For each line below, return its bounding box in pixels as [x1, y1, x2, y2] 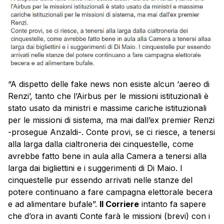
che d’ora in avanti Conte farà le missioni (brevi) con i [8, 210, 210, 221]
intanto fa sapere [139, 198, 206, 209]
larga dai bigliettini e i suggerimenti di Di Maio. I [8, 162, 182, 173]
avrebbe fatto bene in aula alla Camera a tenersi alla [8, 150, 206, 161]
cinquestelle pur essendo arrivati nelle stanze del [8, 174, 192, 185]
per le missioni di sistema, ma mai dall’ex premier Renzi [8, 114, 214, 125]
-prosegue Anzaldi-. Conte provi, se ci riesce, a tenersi [8, 126, 215, 137]
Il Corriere [99, 198, 139, 209]
